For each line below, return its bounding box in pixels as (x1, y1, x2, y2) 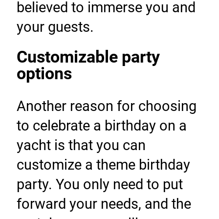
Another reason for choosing (16, 98, 197, 115)
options (16, 64, 72, 84)
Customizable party (16, 47, 160, 67)
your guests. (16, 19, 94, 36)
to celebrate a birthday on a (16, 117, 187, 134)
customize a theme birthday (16, 156, 190, 174)
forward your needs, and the (16, 196, 191, 213)
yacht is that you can (16, 137, 146, 154)
